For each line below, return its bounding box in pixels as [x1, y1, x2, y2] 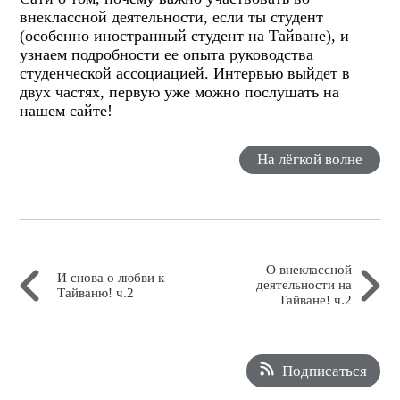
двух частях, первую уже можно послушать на [20, 82, 340, 101]
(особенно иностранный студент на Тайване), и [20, 26, 350, 45]
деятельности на [255, 278, 352, 293]
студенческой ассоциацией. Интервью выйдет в [20, 63, 351, 82]
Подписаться [281, 362, 367, 380]
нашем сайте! [20, 101, 113, 120]
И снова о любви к [57, 270, 165, 285]
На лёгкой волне [256, 151, 362, 169]
